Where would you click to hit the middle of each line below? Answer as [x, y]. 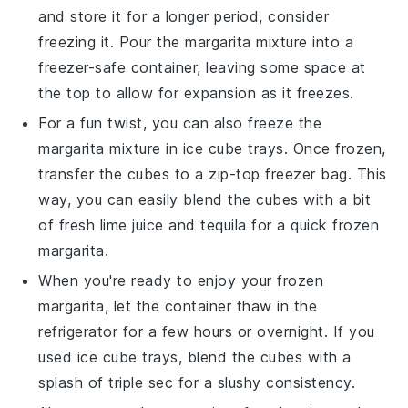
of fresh [69, 225]
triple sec [141, 382]
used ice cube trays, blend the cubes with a [195, 357]
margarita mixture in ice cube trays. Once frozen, [212, 148]
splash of [74, 382]
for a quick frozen [313, 225]
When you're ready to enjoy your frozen [181, 280]
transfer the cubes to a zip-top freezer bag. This [213, 174]
